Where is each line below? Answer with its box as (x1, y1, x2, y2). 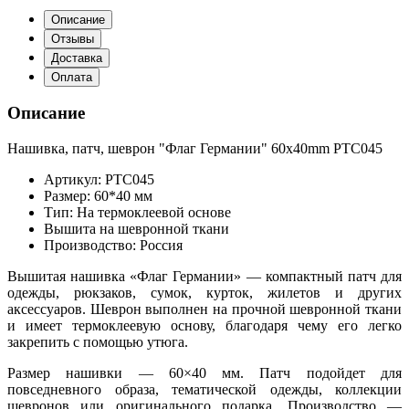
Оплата (51, 69, 92, 84)
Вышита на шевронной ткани (44, 221, 229, 237)
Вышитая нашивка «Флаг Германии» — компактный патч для (7, 268, 402, 285)
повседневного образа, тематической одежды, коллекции (7, 382, 402, 398)
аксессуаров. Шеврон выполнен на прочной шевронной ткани (7, 301, 402, 318)
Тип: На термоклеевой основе (44, 204, 231, 221)
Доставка (51, 50, 102, 65)
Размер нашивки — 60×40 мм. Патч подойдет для (7, 365, 402, 382)
